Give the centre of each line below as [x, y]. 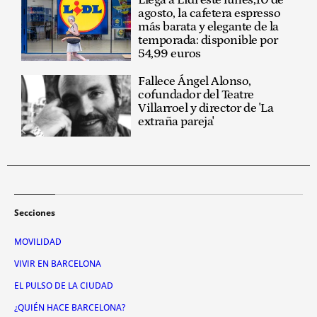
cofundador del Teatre [196, 94]
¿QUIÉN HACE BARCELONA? [70, 307]
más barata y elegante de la [208, 27]
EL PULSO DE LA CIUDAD [64, 285]
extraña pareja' [176, 121]
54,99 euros [169, 53]
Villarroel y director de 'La [206, 108]
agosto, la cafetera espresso [209, 13]
